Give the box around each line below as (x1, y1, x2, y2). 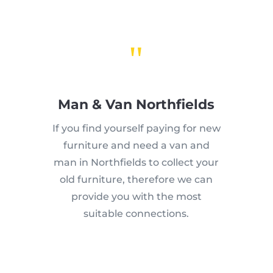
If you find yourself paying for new (52, 122, 221, 134)
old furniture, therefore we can (60, 173, 213, 185)
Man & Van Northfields (58, 96, 215, 113)
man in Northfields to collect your (54, 156, 219, 168)
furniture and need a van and (63, 139, 210, 151)
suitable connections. (83, 207, 190, 219)
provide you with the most (71, 190, 202, 202)
